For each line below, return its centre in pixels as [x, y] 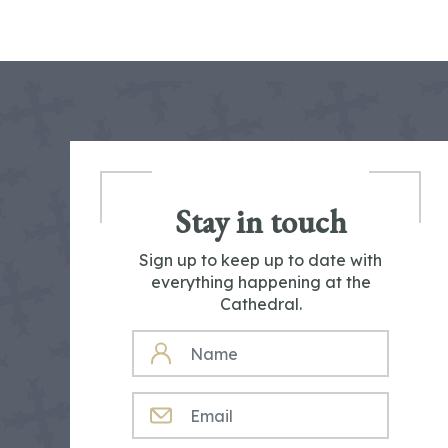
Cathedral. [260, 304]
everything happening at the [260, 282]
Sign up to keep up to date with [261, 260]
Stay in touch [260, 222]
